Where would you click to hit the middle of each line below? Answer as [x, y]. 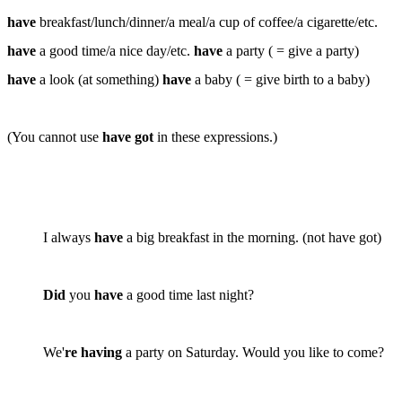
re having [93, 352]
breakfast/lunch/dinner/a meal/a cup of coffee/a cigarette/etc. [207, 22]
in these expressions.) [215, 136]
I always [69, 237]
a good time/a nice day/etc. [115, 50]
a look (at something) [99, 79]
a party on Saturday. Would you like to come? [253, 352]
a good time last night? [188, 294]
